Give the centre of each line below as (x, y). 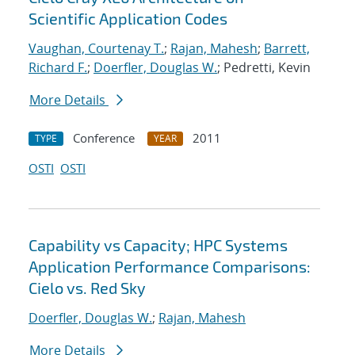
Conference (104, 138)
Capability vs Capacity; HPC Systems (158, 245)
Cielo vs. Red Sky (87, 288)
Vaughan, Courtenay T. (96, 49)
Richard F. (58, 68)
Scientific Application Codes (128, 19)
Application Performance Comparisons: (170, 267)
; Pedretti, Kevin (264, 68)
